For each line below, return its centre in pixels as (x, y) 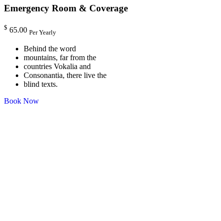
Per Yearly (43, 32)
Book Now (21, 101)
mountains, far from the (60, 57)
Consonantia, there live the (65, 75)
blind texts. (41, 84)
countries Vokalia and (57, 66)
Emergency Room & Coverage (66, 8)
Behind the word (50, 48)
